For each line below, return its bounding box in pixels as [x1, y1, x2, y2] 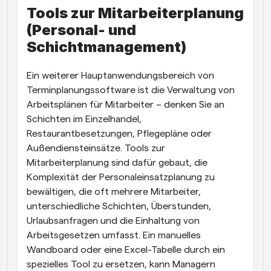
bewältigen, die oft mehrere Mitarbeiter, [27, 186, 201, 197]
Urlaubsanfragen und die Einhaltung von [27, 215, 200, 226]
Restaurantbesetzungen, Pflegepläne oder [27, 128, 212, 139]
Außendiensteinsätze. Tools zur [27, 143, 165, 153]
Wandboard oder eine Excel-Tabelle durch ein [27, 244, 225, 255]
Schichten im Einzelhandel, [27, 114, 142, 124]
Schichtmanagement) [27, 38, 186, 56]
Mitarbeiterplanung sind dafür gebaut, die [27, 157, 207, 168]
